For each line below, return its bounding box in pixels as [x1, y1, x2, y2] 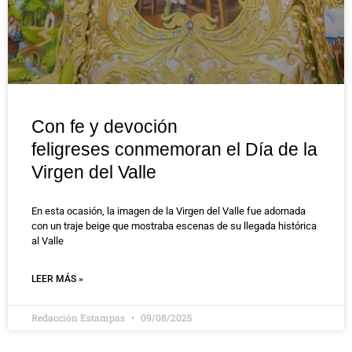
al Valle [31, 235, 64, 247]
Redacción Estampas [31, 311, 127, 324]
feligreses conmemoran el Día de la [31, 139, 317, 160]
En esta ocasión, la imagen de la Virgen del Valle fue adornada [31, 205, 306, 218]
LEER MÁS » [31, 273, 83, 285]
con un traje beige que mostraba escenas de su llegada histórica [31, 220, 317, 233]
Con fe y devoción [31, 116, 178, 137]
